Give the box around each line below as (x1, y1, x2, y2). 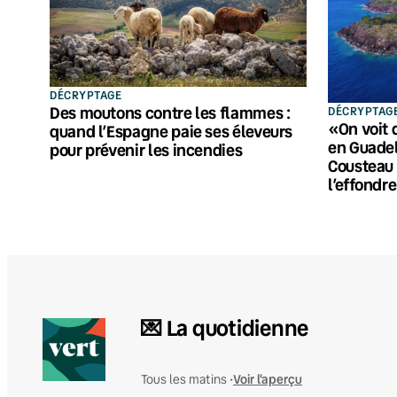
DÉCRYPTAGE (50, 87, 122, 103)
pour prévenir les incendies (50, 139, 243, 160)
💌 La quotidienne (141, 313, 309, 342)
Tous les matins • (141, 370, 233, 387)
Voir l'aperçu (233, 370, 302, 388)
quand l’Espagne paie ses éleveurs (50, 121, 293, 142)
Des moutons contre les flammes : (50, 102, 291, 123)
